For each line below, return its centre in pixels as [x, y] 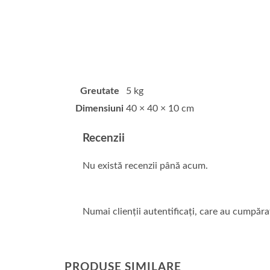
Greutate [99, 91]
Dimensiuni [99, 109]
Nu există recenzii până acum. [145, 165]
